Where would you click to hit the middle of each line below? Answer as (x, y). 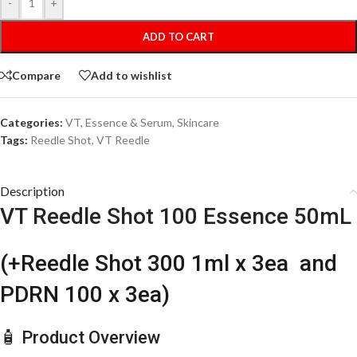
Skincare (198, 123)
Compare (36, 75)
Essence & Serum (129, 123)
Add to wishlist (131, 75)
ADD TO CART (178, 37)
